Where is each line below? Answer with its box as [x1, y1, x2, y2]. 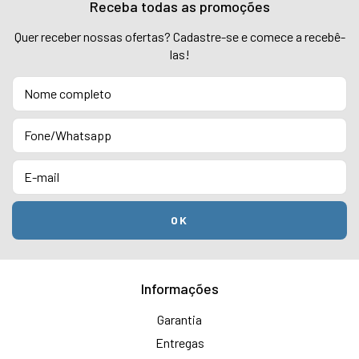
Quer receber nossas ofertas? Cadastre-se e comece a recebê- [14, 29, 345, 44]
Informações [140, 280, 219, 297]
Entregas [155, 335, 204, 350]
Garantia [157, 312, 202, 327]
